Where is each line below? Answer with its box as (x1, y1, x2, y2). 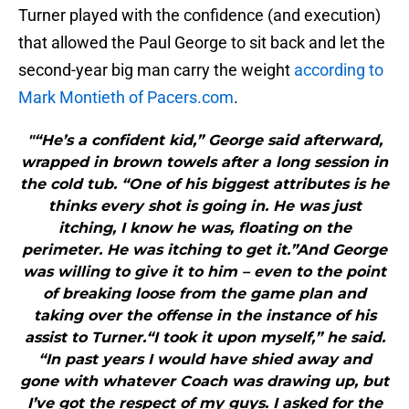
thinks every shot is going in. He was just (47, 197, 362, 215)
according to (294, 60, 383, 80)
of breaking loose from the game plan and (43, 285, 366, 303)
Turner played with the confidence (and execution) (18, 5, 381, 26)
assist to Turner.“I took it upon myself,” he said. (24, 329, 385, 347)
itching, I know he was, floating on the (58, 219, 351, 237)
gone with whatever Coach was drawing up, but (20, 372, 389, 391)
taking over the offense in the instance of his (33, 307, 376, 325)
